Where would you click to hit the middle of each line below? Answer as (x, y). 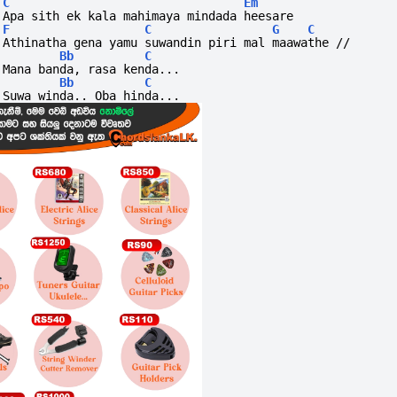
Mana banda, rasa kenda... (92, 70)
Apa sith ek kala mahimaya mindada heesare (148, 16)
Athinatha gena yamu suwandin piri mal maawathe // (177, 43)
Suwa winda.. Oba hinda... (92, 96)
